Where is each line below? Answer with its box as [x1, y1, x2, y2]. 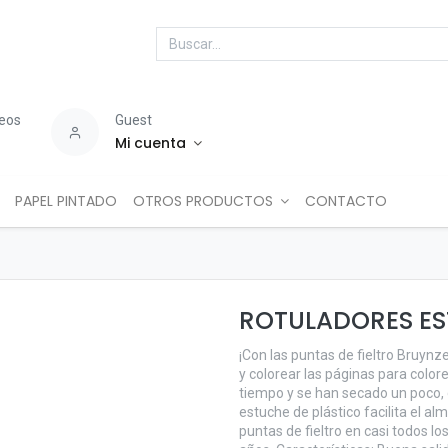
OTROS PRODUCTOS [132, 191, 273, 211]
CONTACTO [305, 191, 388, 211]
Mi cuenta [115, 133, 187, 153]
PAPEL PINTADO [14, 191, 117, 211]
